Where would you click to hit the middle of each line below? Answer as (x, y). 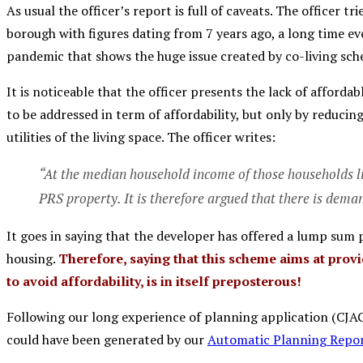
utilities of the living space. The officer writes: (141, 137)
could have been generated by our (107, 339)
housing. (32, 258)
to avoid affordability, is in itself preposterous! (154, 281)
